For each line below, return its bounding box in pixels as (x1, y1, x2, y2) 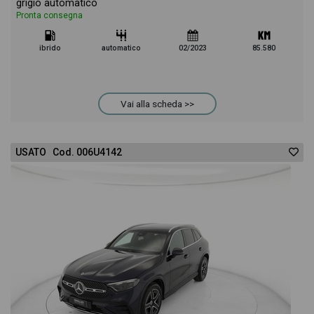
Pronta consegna (16, 11, 83, 20)
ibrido (39, 43, 61, 53)
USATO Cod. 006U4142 (15, 146, 122, 158)
